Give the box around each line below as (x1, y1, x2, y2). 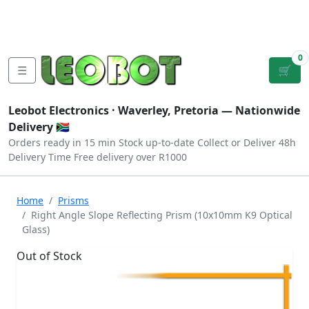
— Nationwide (219, 103, 300, 118)
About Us (63, 3, 111, 19)
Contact (117, 3, 158, 19)
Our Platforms (11, 20, 86, 35)
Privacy (92, 20, 130, 35)
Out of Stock (17, 248, 82, 263)
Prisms (58, 194, 89, 207)
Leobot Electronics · (8, 103, 118, 118)
